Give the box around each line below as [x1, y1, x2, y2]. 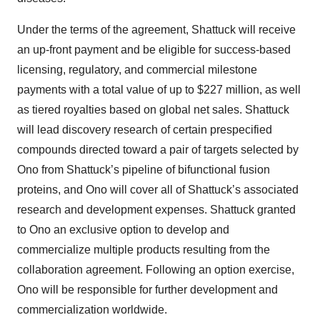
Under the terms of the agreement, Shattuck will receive [17, 24, 296, 36]
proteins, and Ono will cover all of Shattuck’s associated [17, 184, 299, 196]
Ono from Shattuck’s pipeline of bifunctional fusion [17, 164, 270, 176]
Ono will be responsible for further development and [17, 284, 278, 296]
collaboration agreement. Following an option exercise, [17, 264, 294, 276]
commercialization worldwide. [17, 304, 167, 316]
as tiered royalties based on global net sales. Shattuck [17, 104, 289, 116]
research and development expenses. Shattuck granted [17, 204, 296, 216]
